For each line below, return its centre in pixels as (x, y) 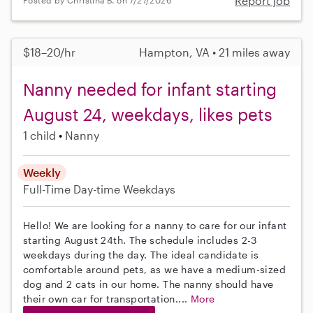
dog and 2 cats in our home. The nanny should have (148, 284)
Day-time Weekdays (124, 189)
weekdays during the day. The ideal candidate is (141, 254)
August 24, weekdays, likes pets (148, 114)
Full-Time (48, 189)
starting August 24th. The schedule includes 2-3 (140, 240)
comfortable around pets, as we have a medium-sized (154, 269)
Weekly (42, 172)
